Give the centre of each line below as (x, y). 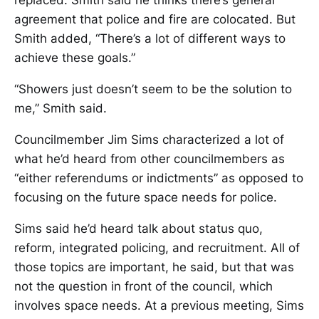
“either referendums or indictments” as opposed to (159, 178)
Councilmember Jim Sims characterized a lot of (149, 140)
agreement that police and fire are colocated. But (155, 20)
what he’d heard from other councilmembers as (150, 159)
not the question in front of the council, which (143, 287)
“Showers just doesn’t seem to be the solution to (153, 89)
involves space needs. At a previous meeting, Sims (159, 306)
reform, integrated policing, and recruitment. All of (157, 248)
